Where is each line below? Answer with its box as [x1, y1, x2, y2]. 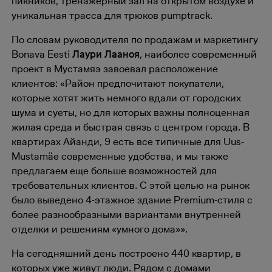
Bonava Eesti [11, 48, 72, 60]
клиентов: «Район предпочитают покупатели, [11, 77, 224, 89]
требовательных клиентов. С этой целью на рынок [11, 179, 250, 191]
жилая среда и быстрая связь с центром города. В [11, 121, 250, 133]
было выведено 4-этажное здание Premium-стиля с [11, 194, 253, 206]
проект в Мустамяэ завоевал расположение [11, 63, 218, 75]
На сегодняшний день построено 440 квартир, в [11, 247, 241, 259]
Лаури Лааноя [72, 48, 140, 60]
